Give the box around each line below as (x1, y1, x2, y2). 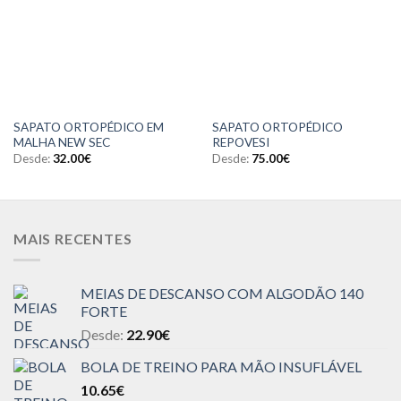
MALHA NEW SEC (13, 134, 110, 149)
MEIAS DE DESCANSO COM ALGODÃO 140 (81, 285, 363, 303)
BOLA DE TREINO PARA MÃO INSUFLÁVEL (81, 358, 362, 376)
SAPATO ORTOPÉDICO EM (13, 119, 164, 134)
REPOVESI (211, 134, 269, 149)
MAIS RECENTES (13, 229, 132, 247)
